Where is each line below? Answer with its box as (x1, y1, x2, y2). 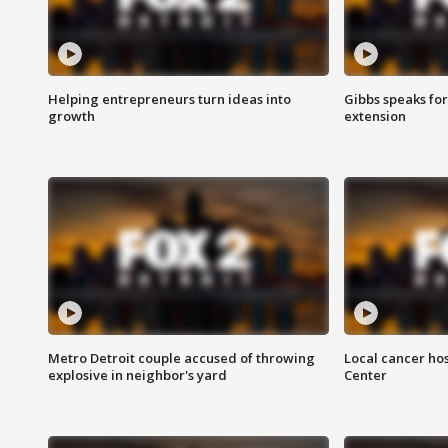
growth (48, 107, 95, 126)
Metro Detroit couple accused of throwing (48, 349, 315, 368)
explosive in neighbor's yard (48, 366, 227, 385)
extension (343, 107, 406, 126)
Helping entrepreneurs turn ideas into (48, 90, 291, 109)
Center (343, 366, 387, 385)
